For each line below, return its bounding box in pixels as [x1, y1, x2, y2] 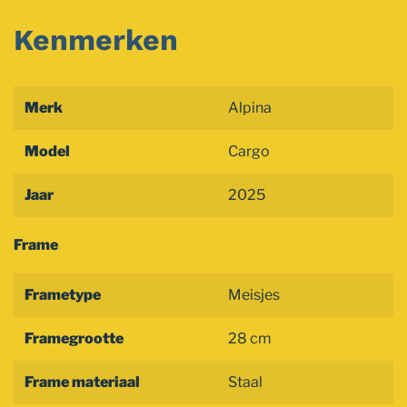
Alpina [228, 99, 272, 116]
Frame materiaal [25, 373, 140, 391]
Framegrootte [25, 330, 124, 347]
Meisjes [228, 286, 280, 303]
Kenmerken [14, 23, 178, 57]
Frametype [25, 286, 101, 303]
